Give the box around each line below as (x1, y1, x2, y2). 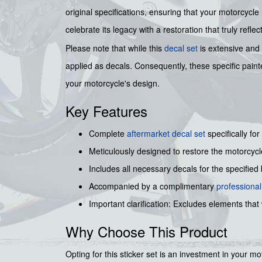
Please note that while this (65, 42, 164, 54)
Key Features (65, 100, 147, 121)
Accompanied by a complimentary (89, 180, 216, 192)
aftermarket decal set (127, 127, 205, 139)
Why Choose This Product (65, 220, 227, 242)
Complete (89, 127, 127, 139)
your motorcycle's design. (65, 77, 160, 89)
